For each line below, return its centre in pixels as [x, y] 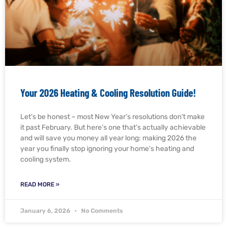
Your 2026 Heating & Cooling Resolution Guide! [108, 92]
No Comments [101, 211]
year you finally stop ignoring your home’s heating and [107, 148]
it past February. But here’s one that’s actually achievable [113, 127]
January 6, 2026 [46, 211]
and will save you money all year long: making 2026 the [108, 138]
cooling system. [46, 159]
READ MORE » [40, 184]
